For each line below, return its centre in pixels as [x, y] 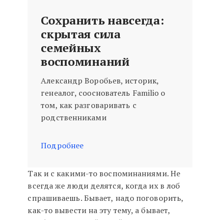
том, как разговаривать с [89, 105]
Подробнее [62, 146]
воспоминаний [85, 62]
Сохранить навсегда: [102, 20]
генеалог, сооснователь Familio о [103, 93]
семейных [71, 48]
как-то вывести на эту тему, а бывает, [99, 210]
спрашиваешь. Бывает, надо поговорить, [106, 198]
